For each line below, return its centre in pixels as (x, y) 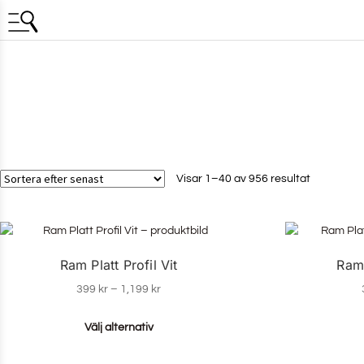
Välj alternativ (119, 327)
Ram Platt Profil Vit (119, 265)
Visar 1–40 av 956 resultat (243, 178)
